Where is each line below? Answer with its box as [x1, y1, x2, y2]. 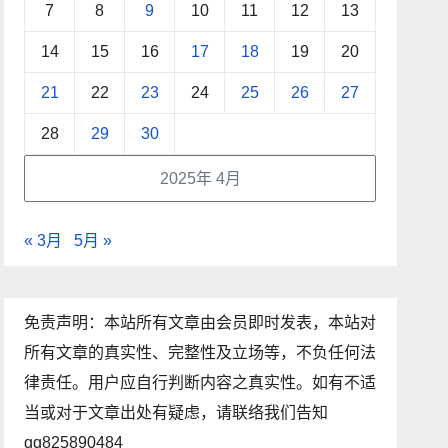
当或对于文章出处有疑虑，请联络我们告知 [24, 404, 329, 421]
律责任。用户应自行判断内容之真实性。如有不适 [24, 374, 377, 391]
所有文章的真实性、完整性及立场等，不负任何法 [24, 344, 377, 361]
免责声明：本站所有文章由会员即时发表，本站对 [24, 314, 377, 331]
